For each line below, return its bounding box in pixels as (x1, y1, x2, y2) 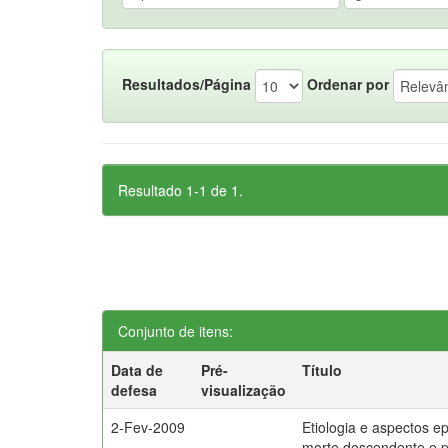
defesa (111, 380, 158, 400)
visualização (201, 380, 287, 400)
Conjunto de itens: (118, 321, 233, 341)
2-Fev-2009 (111, 417, 186, 437)
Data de (111, 360, 164, 380)
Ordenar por (307, 73, 389, 94)
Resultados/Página (122, 73, 251, 94)
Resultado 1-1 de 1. (118, 180, 243, 200)
